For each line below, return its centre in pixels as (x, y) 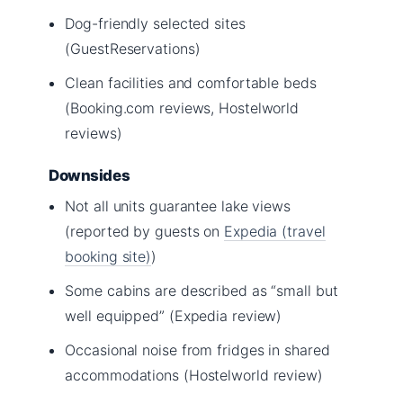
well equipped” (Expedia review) (174, 315)
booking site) (108, 256)
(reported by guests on (145, 231)
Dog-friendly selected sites (155, 23)
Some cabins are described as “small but (201, 290)
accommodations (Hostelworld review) (194, 375)
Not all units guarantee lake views (178, 206)
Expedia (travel (275, 231)
